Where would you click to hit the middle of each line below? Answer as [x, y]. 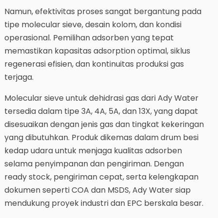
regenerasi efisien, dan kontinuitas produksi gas [94, 64]
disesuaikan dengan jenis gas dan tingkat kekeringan [104, 125]
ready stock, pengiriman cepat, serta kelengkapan [101, 177]
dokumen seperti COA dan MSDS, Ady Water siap [97, 190]
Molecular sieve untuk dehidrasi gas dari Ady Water [101, 98]
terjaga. [19, 77]
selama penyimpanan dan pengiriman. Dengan [94, 164]
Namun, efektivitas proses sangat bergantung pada [103, 12]
